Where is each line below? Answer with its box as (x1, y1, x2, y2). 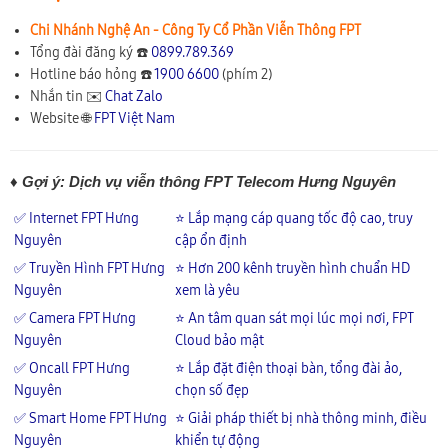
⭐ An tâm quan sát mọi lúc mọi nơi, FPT (175, 309, 413, 327)
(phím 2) (219, 65, 272, 83)
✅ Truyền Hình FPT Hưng (14, 259, 165, 277)
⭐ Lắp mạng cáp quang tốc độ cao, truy (175, 209, 413, 227)
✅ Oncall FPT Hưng (14, 359, 130, 377)
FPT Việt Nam (94, 109, 175, 127)
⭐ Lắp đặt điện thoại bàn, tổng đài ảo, (175, 359, 402, 377)
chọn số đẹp (175, 381, 249, 399)
